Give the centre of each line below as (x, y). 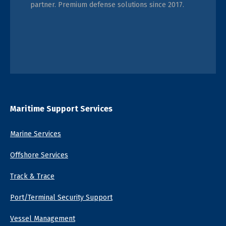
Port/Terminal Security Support (61, 197)
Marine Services (36, 134)
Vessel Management (43, 219)
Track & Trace (32, 176)
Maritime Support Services (61, 109)
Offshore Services (39, 155)
